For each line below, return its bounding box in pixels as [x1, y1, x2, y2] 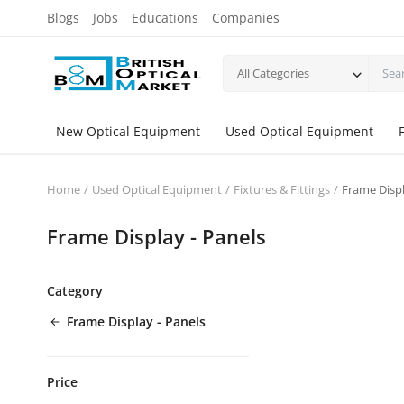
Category [47, 282, 103, 299]
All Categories [237, 64, 309, 81]
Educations [132, 9, 198, 26]
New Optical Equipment [56, 123, 200, 140]
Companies [212, 9, 280, 26]
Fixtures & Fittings [234, 181, 330, 197]
